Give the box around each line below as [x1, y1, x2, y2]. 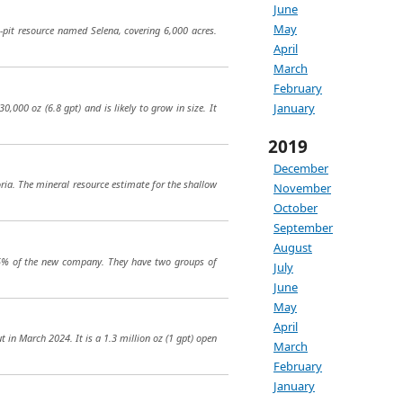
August [273, 239, 312, 255]
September [273, 219, 333, 236]
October [273, 200, 318, 216]
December [273, 160, 328, 176]
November [273, 180, 331, 196]
